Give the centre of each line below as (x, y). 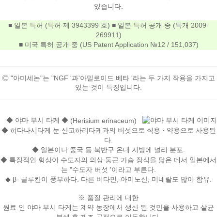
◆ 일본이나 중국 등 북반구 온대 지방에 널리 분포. (108, 150)
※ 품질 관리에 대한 (108, 198)
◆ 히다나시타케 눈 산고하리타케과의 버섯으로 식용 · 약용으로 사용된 (108, 131)
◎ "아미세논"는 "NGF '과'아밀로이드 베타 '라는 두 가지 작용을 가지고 (108, 78)
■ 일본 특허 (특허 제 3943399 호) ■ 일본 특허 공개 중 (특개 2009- (108, 25)
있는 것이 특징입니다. (108, 87)
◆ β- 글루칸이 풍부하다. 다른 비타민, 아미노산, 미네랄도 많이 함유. (108, 179)
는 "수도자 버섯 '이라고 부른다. (108, 170)
